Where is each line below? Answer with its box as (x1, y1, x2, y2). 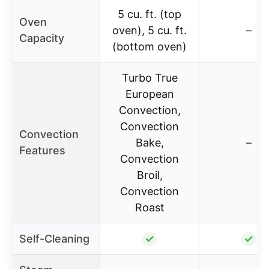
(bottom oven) (112, 40, 187, 53)
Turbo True (121, 71, 178, 84)
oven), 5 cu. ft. (112, 23, 187, 37)
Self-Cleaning (19, 232, 89, 245)
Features (19, 144, 65, 157)
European (125, 87, 174, 100)
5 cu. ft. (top (118, 7, 181, 20)
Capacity (19, 31, 64, 44)
